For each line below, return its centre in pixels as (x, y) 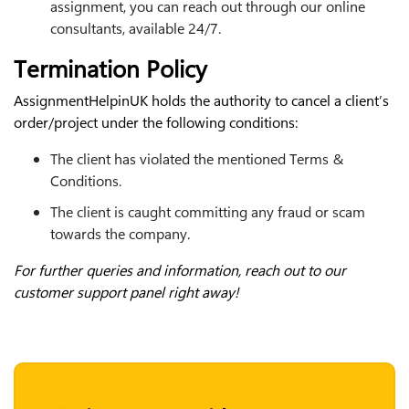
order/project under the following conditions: (156, 121)
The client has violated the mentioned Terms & (197, 158)
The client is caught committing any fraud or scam (208, 211)
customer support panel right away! (126, 291)
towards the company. (120, 233)
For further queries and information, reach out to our (180, 269)
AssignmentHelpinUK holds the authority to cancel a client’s (201, 100)
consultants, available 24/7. (136, 27)
